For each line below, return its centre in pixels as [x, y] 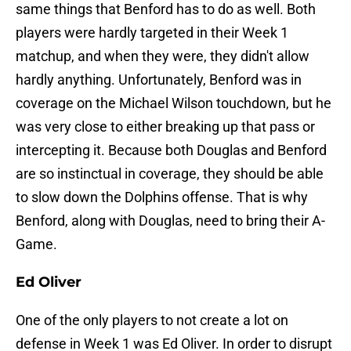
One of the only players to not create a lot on [152, 320]
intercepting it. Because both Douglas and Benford [171, 150]
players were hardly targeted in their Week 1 [152, 33]
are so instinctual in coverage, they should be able [170, 174]
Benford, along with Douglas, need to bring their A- [170, 221]
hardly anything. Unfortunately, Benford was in [159, 80]
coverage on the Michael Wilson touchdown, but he [174, 103]
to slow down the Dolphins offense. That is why [162, 197]
